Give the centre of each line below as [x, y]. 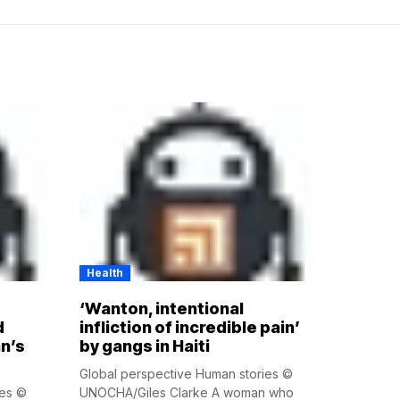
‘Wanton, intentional [161, 309]
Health [104, 273]
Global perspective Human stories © [186, 374]
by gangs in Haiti [144, 346]
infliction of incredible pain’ [189, 328]
